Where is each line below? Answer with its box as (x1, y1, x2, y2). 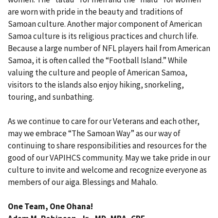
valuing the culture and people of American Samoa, (8, 67, 187, 78)
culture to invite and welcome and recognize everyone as (8, 164, 207, 175)
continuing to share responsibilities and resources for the (8, 140, 207, 151)
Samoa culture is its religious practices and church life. (8, 30, 198, 41)
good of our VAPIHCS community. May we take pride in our (8, 152, 210, 163)
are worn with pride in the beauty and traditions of (8, 6, 183, 17)
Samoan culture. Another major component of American (8, 18, 202, 29)
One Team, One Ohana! (8, 200, 93, 212)
